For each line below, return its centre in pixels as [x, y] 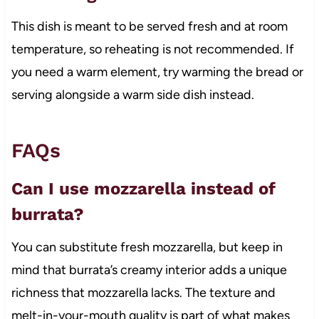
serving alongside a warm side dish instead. [132, 94]
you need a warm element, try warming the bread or [157, 72]
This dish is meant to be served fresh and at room [149, 26]
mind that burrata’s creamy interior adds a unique [149, 270]
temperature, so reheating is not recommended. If [152, 49]
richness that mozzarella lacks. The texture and [143, 292]
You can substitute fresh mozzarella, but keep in [147, 247]
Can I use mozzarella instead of [143, 188]
